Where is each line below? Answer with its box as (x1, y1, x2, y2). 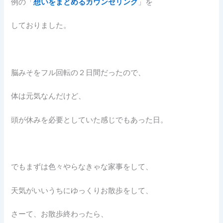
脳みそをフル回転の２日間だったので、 (11, 68, 146, 78)
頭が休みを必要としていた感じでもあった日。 (11, 115, 168, 124)
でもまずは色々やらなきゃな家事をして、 (11, 162, 153, 172)
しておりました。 (11, 21, 71, 30)
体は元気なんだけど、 (11, 92, 86, 101)
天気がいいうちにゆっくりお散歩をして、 (11, 186, 153, 195)
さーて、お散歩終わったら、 (11, 210, 109, 219)
